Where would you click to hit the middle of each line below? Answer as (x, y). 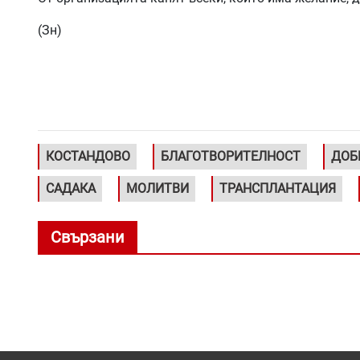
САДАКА (71, 189)
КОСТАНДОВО (88, 157)
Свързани (88, 237)
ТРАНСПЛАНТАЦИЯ (278, 189)
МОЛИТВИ (157, 189)
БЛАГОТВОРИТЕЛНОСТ (231, 157)
